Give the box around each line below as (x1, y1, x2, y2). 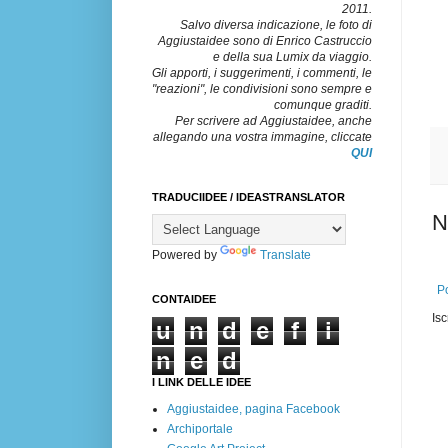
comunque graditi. (274, 97, 372, 112)
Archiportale (167, 421, 233, 436)
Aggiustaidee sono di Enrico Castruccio (158, 33, 372, 48)
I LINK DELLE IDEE (152, 375, 251, 388)
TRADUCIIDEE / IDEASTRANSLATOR (152, 190, 345, 203)
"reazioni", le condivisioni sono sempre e (152, 81, 372, 96)
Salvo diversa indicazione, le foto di (180, 17, 372, 32)
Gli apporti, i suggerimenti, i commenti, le (152, 65, 372, 80)
